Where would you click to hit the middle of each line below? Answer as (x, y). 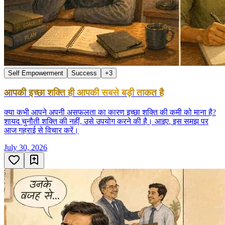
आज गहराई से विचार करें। (41, 131)
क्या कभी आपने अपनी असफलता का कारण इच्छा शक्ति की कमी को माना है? (110, 113)
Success (84, 73)
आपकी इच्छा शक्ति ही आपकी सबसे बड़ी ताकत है (84, 93)
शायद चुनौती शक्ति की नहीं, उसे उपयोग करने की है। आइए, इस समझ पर (106, 122)
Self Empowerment (36, 73)
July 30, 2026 (26, 148)
